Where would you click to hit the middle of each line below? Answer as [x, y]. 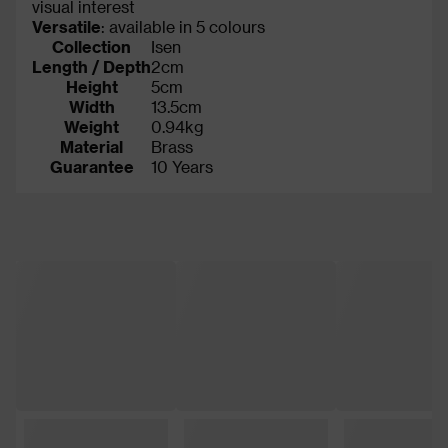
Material [91, 146]
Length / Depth [91, 66]
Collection [91, 46]
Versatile [66, 26]
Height [91, 86]
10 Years [182, 166]
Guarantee [91, 166]
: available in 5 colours [183, 26]
